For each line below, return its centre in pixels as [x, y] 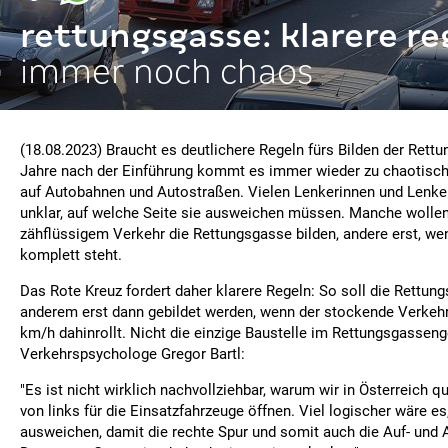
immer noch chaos [166, 71]
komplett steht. [71, 255]
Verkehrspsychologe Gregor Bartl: [132, 354]
